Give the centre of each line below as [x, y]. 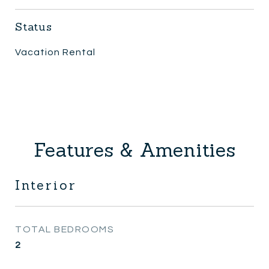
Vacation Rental [55, 52]
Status [34, 26]
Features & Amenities [134, 150]
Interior [46, 185]
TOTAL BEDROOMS [65, 229]
